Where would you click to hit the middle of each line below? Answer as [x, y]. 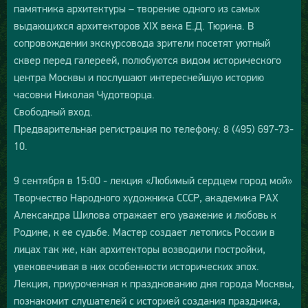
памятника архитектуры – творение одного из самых [137, 9]
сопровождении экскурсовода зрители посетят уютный [142, 43]
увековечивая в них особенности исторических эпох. [136, 266]
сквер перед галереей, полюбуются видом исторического [147, 60]
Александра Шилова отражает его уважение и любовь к [145, 215]
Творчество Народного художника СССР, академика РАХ [146, 198]
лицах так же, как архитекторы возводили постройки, [140, 249]
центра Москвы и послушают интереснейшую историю [139, 77]
